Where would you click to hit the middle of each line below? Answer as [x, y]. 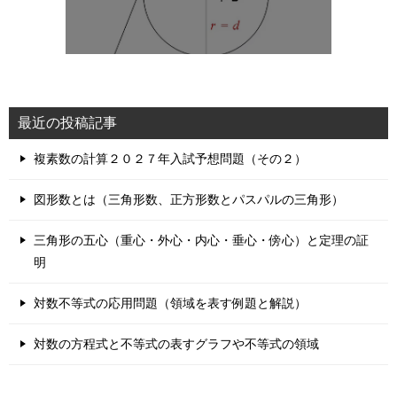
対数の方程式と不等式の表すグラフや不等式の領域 [176, 344]
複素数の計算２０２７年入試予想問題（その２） [170, 159]
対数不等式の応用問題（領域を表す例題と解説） [170, 303]
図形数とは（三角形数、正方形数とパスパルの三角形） [189, 199]
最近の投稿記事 [67, 123]
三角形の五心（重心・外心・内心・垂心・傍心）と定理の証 [201, 240]
